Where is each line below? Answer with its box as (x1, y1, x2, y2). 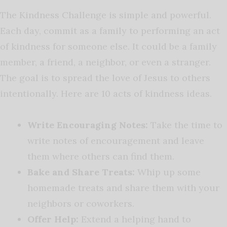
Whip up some (135, 166, 201, 178)
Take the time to (148, 119, 222, 131)
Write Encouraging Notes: (27, 119, 148, 131)
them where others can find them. (27, 150, 174, 163)
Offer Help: (27, 213, 79, 225)
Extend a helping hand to (79, 213, 191, 225)
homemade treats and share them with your (27, 182, 219, 194)
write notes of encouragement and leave (27, 135, 204, 147)
